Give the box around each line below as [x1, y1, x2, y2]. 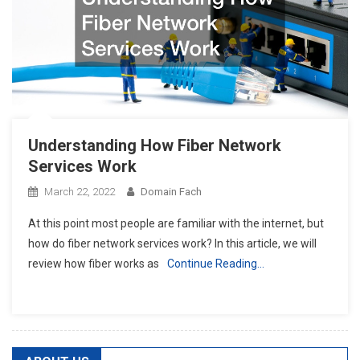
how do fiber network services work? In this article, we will [28, 237, 317, 251]
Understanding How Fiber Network [28, 136, 281, 156]
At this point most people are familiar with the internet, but [28, 217, 324, 231]
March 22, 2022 [44, 186, 115, 198]
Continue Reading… [167, 257, 264, 271]
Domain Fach [141, 186, 202, 198]
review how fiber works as [28, 257, 159, 271]
